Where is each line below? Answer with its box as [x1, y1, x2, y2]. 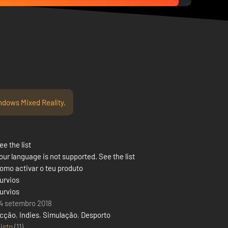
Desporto [81, 210, 110, 219]
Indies [19, 210, 39, 219]
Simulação [43, 210, 77, 219]
